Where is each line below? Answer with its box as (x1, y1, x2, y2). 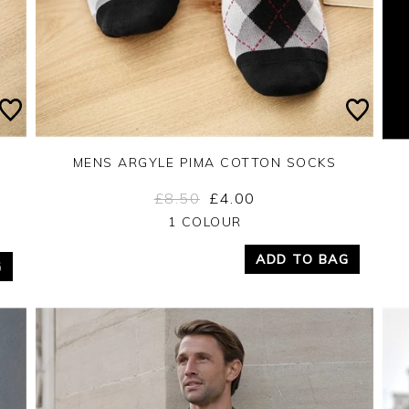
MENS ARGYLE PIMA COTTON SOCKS (72, 153, 337, 171)
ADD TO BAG (256, 250, 349, 267)
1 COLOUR (167, 213, 242, 230)
